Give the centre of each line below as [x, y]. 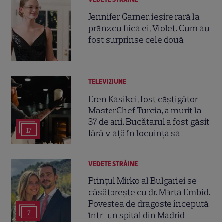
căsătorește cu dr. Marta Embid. [149, 193]
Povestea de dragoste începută [149, 204]
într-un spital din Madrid [137, 215]
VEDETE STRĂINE [113, 164]
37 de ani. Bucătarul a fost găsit [149, 122]
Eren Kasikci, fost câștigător [143, 99]
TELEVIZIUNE [108, 82]
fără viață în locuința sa [135, 133]
